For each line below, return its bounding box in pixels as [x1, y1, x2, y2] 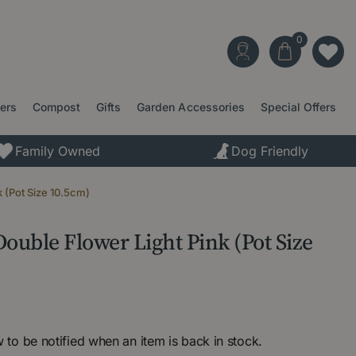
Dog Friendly [231, 142, 309, 159]
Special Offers [260, 100, 336, 114]
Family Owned [14, 142, 100, 159]
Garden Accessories [137, 100, 245, 114]
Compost [33, 100, 81, 114]
